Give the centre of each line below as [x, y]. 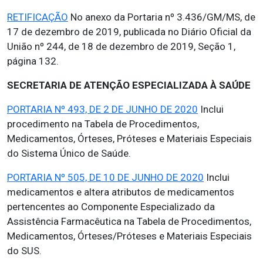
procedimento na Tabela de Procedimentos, [103, 124]
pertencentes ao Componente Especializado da [111, 207]
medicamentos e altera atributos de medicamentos [121, 192]
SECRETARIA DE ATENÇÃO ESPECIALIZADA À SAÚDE [129, 85]
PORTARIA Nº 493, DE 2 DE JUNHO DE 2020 [102, 109]
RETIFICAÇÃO [38, 17]
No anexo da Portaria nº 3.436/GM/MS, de [162, 17]
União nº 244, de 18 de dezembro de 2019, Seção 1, [121, 46]
